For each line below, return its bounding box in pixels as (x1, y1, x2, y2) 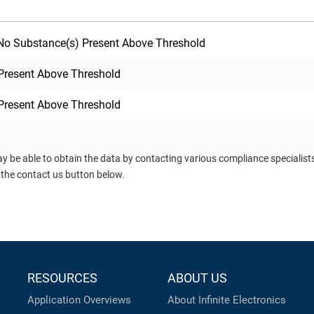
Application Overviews (27, 294, 131, 307)
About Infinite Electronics (168, 294, 286, 307)
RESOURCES (27, 271, 97, 286)
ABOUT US (168, 271, 227, 286)
